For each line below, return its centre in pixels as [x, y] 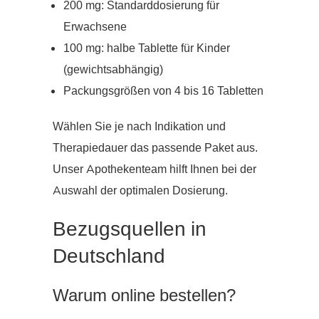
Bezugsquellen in [130, 229]
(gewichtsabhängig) [113, 69]
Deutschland [109, 256]
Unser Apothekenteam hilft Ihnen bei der [155, 169]
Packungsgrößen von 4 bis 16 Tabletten [163, 91]
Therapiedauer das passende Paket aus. [155, 148]
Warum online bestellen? [144, 295]
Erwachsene [95, 27]
